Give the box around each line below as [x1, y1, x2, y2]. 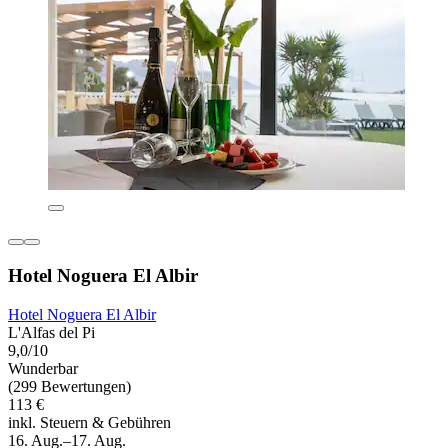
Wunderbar [8, 359, 78, 377]
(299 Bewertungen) [8, 377, 131, 395]
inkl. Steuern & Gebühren [8, 413, 171, 431]
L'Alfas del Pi [8, 323, 95, 341]
